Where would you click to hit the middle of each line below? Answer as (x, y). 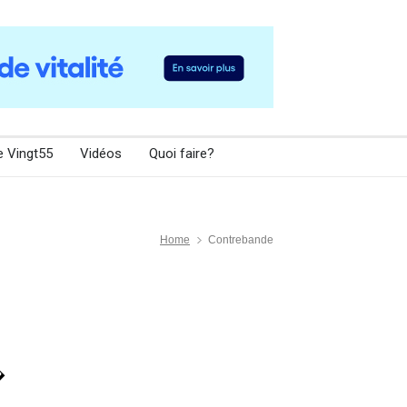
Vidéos (101, 154)
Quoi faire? (182, 154)
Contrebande (241, 240)
